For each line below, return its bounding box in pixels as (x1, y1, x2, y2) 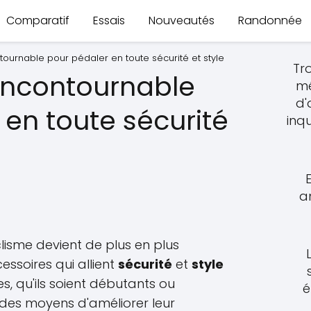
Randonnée (238, 12, 302, 28)
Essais (93, 12, 125, 28)
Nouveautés (149, 12, 215, 28)
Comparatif (6, 12, 69, 28)
